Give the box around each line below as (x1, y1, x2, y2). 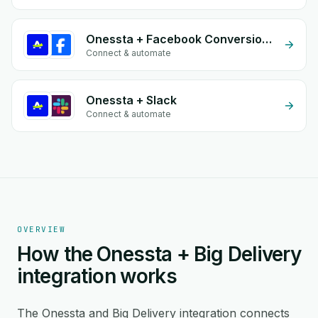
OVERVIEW (17, 224, 66, 234)
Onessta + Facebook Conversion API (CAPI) (262, 32, 272, 46)
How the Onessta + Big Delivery (17, 242, 301, 266)
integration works (17, 264, 177, 288)
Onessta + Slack (86, 93, 177, 107)
